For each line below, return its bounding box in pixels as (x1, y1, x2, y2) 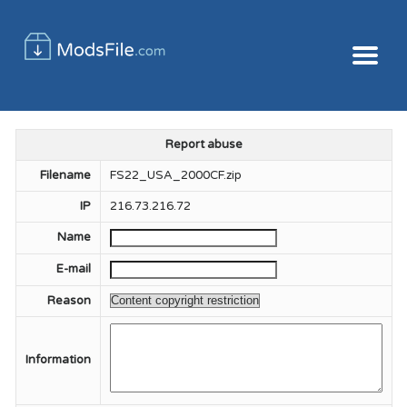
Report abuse (164, 137, 243, 152)
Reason (46, 293, 91, 308)
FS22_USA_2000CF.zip (109, 168, 242, 183)
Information (25, 352, 91, 367)
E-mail (55, 262, 91, 276)
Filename (39, 168, 91, 183)
